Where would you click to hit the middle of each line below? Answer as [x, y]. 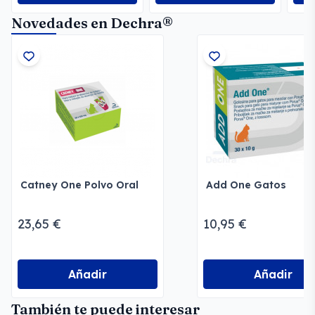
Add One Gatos [246, 185]
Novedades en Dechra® [92, 23]
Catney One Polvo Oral [79, 185]
